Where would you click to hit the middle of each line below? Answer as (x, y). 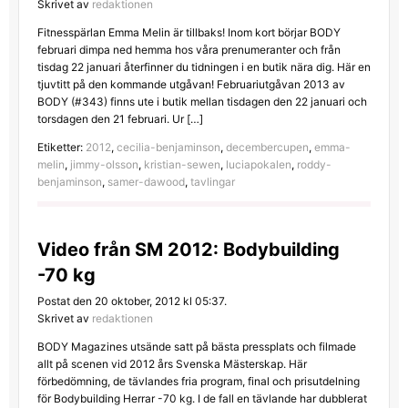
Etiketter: (61, 147)
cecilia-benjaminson (168, 147)
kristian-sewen (182, 164)
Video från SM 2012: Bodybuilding (188, 249)
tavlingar (212, 181)
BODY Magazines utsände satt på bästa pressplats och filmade (196, 346)
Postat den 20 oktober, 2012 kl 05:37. (132, 301)
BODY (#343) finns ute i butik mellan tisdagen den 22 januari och (202, 101)
